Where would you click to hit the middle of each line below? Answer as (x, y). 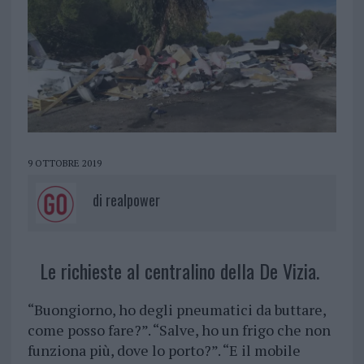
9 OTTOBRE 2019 (64, 163)
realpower (132, 200)
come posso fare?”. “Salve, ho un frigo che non (179, 330)
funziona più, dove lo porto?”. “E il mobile (164, 351)
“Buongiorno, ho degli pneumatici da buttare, (176, 310)
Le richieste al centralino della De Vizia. (179, 271)
